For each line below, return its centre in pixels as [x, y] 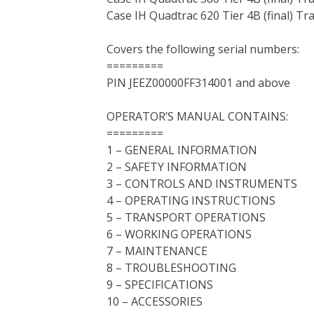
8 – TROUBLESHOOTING [171, 268]
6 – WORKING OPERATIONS [179, 234]
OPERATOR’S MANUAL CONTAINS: [197, 116]
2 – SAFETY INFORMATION [177, 167]
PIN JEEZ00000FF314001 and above [198, 83]
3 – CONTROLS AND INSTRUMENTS [202, 184]
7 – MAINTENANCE [157, 251]
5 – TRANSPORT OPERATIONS [186, 217]
